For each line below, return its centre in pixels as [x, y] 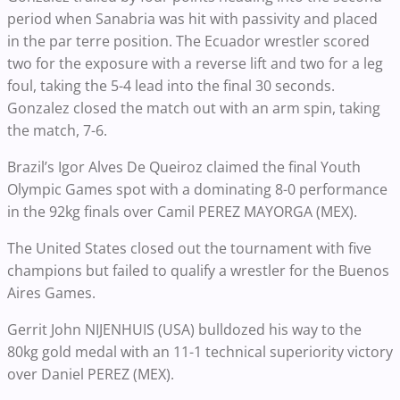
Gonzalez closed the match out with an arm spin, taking [194, 108]
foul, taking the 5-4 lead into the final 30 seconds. [171, 86]
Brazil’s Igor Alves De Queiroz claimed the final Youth [184, 167]
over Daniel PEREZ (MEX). [92, 375]
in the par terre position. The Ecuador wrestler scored [188, 42]
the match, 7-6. [57, 131]
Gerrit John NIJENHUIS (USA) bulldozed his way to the [184, 330]
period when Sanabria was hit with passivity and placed [192, 19]
